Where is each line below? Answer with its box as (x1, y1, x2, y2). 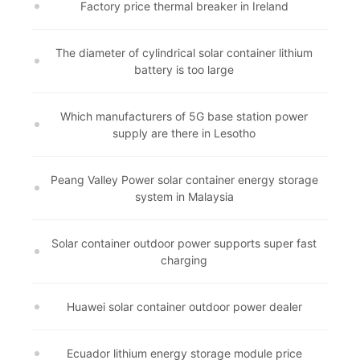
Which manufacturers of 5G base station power (60, 109, 308, 123)
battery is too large (134, 63, 234, 76)
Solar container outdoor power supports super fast (51, 236, 317, 250)
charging (161, 253, 207, 267)
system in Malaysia (134, 190, 234, 203)
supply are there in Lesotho (112, 126, 256, 140)
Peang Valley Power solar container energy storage (50, 173, 318, 186)
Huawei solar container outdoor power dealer (66, 300, 302, 313)
